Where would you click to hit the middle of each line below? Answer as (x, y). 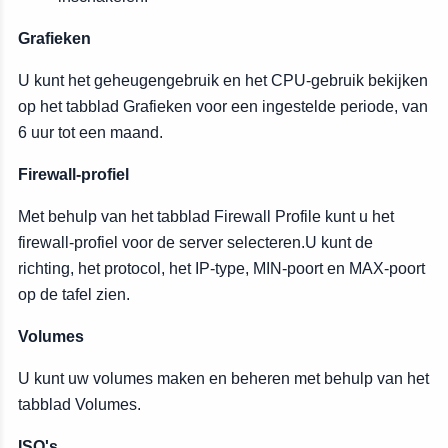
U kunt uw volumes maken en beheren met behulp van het (223, 378)
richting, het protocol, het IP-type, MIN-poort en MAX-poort (221, 268)
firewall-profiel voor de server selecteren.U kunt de (195, 242)
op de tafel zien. (74, 294)
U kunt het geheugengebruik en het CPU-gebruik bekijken (223, 80)
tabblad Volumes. (79, 404)
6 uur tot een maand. (90, 132)
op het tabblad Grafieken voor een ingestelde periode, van (223, 106)
